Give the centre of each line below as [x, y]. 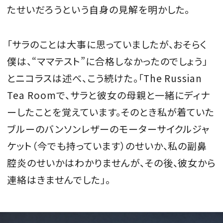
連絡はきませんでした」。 [59, 180]
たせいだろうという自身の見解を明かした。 [99, 10]
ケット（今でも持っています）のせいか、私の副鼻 [107, 146]
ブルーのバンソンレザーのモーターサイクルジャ [109, 129]
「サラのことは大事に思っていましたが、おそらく [107, 45]
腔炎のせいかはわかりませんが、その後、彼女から [111, 163]
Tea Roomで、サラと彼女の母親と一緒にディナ [109, 95]
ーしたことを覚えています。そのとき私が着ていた [111, 112]
